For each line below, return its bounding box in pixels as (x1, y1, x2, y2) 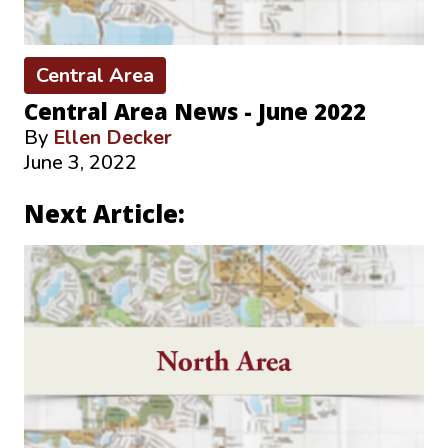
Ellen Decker (53, 123, 172, 151)
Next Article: (24, 196, 185, 230)
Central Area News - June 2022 (24, 95, 366, 126)
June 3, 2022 (24, 148, 137, 176)
